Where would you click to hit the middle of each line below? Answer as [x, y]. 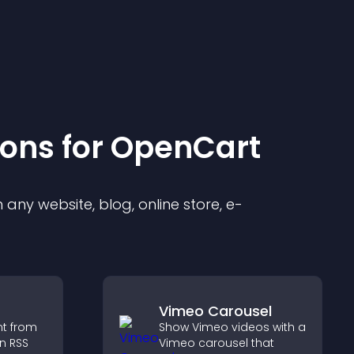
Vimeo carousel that [216, 343]
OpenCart [186, 147]
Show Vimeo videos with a [232, 327]
